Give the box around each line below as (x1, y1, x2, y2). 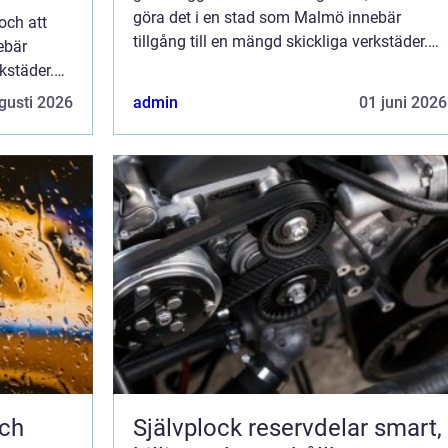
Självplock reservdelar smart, (133, 414, 374, 443)
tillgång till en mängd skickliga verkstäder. (133, 32, 428, 52)
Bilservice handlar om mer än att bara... (133, 56, 409, 76)
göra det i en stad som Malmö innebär (133, 8, 401, 28)
